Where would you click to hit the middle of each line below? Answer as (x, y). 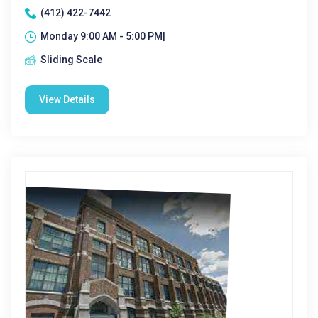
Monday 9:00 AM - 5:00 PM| (103, 36)
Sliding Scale (71, 60)
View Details (67, 99)
